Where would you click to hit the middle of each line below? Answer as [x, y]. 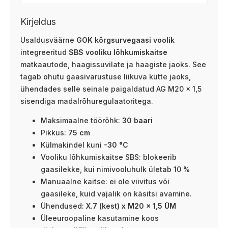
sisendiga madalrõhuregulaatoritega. [87, 101]
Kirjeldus [38, 21]
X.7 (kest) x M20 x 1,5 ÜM [131, 206]
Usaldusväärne [48, 40]
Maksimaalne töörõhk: [81, 120]
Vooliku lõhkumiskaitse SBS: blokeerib [109, 157]
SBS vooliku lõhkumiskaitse [118, 52]
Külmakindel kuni [72, 145]
